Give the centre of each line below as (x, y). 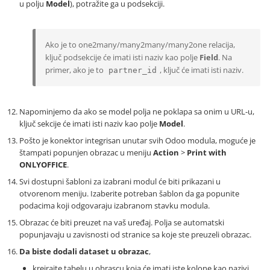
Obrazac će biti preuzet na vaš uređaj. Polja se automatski (122, 223)
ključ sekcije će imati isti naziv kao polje (89, 124)
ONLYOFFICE (43, 165)
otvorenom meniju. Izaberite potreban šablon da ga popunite (129, 194)
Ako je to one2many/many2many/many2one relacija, (140, 45)
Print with (207, 153)
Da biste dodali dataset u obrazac (84, 252)
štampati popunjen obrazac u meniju (86, 153)
